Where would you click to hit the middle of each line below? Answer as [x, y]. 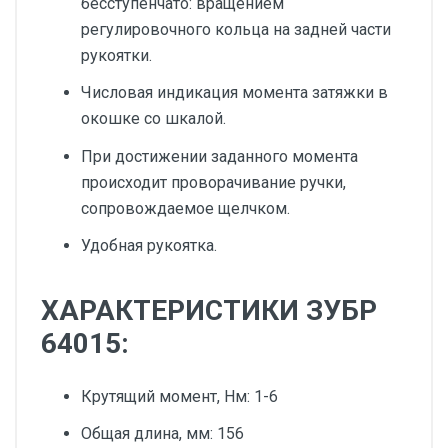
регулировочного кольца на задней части [236, 30]
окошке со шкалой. [153, 119]
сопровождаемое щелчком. [185, 208]
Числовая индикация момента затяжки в [234, 93]
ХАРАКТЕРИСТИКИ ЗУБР [209, 310]
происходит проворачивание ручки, [213, 182]
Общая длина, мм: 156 [162, 433]
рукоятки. [116, 56]
